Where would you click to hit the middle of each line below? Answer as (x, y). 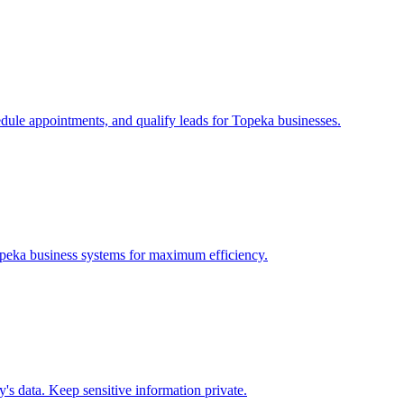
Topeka (253, 120)
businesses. (308, 120)
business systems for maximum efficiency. (147, 255)
